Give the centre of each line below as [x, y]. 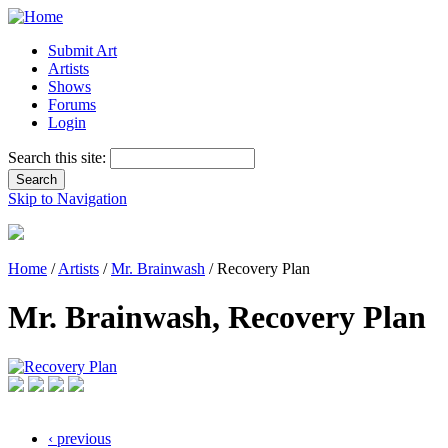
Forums [72, 104]
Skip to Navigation [67, 198]
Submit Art [82, 50]
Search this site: [59, 157]
